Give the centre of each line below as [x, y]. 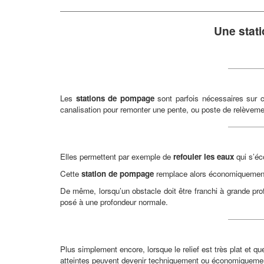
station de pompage [118, 173]
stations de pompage [115, 98]
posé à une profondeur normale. [114, 202]
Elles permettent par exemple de [117, 156]
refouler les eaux [204, 156]
